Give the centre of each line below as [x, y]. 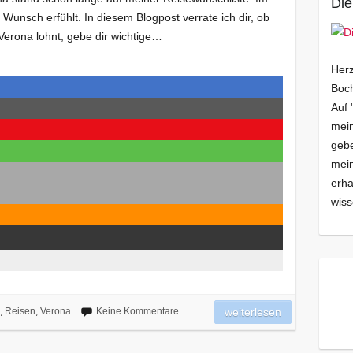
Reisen [20, 312]
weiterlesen [253, 312]
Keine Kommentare [137, 312]
